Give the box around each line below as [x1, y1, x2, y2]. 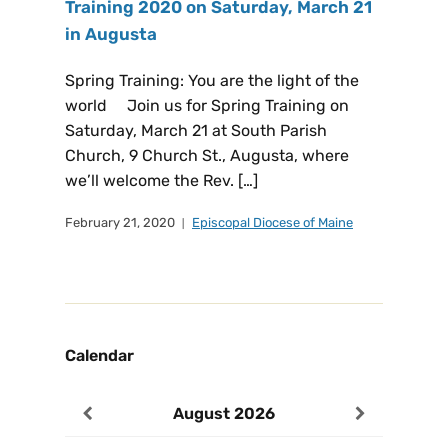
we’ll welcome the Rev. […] [65, 171, 258, 190]
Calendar [65, 346, 134, 365]
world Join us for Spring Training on [65, 96, 349, 115]
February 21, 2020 [65, 215, 175, 230]
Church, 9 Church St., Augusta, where [65, 146, 349, 165]
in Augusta [65, 24, 157, 44]
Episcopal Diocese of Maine [192, 215, 353, 230]
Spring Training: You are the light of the [65, 71, 359, 90]
